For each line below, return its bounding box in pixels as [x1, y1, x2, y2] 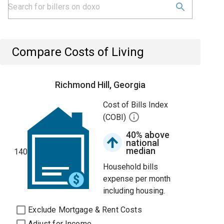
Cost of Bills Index [103, 100, 168, 109]
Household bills [103, 162, 158, 171]
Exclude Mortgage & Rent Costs [28, 205, 142, 214]
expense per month [103, 174, 171, 183]
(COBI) [103, 112, 128, 122]
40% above [126, 129, 170, 140]
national [126, 137, 159, 148]
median [126, 145, 156, 156]
